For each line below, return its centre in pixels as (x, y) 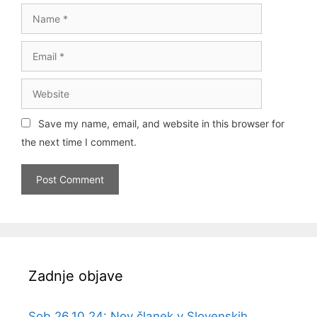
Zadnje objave (76, 276)
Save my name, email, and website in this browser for (161, 123)
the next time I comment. (79, 142)
